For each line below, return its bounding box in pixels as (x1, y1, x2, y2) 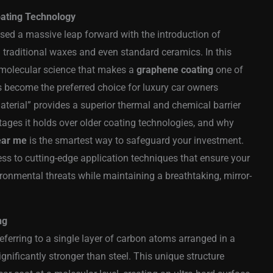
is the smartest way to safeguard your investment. (27, 135, 244, 147)
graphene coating (136, 64, 213, 76)
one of (213, 64, 243, 76)
